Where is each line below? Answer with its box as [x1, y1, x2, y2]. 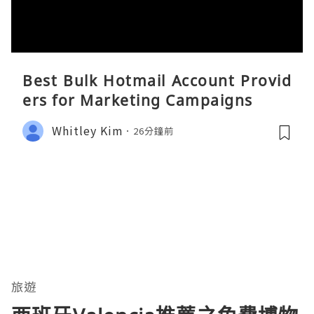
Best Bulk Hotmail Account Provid [22, 70, 292, 90]
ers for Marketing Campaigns [22, 90, 253, 110]
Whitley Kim [52, 122, 123, 139]
